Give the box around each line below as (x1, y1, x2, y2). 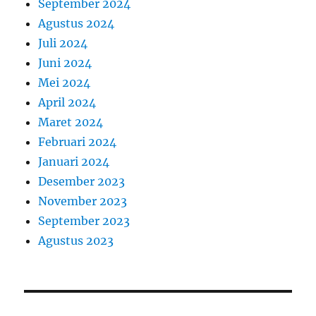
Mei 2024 (38, 75, 91, 90)
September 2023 (38, 213, 130, 228)
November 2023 (38, 193, 128, 208)
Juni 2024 (38, 55, 92, 70)
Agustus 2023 (38, 233, 114, 248)
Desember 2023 (38, 174, 126, 188)
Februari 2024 (38, 134, 117, 149)
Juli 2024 (38, 35, 88, 50)
